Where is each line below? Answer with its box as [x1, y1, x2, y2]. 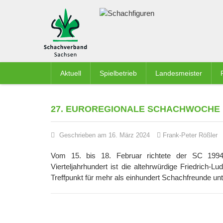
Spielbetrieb [100, 69, 137, 77]
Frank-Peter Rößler [163, 131, 218, 139]
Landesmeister [155, 69, 202, 77]
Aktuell [60, 69, 81, 77]
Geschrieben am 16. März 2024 [59, 131, 150, 139]
